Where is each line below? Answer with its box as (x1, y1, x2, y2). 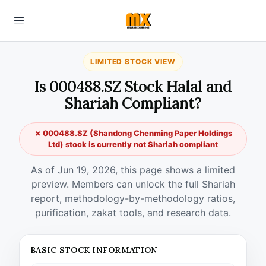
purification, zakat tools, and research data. (35, 207, 231, 218)
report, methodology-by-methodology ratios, (31, 192, 235, 204)
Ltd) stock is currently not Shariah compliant (48, 140, 218, 149)
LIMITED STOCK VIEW (90, 57, 176, 66)
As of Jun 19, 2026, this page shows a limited (31, 164, 235, 176)
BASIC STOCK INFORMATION (30, 245, 158, 255)
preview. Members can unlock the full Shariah (31, 178, 235, 190)
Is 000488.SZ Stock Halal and (34, 77, 232, 96)
